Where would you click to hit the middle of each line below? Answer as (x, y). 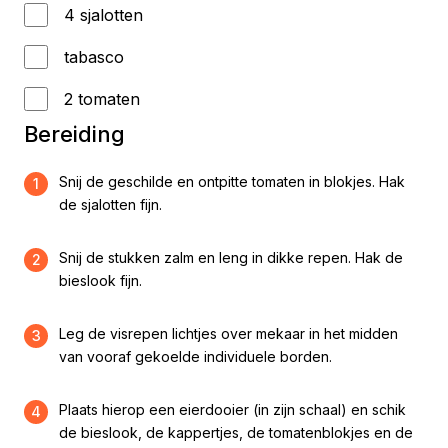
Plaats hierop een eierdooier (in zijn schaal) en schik (232, 409)
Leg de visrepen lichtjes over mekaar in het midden (228, 333)
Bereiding (74, 134)
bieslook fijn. (100, 280)
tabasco (94, 57)
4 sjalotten (103, 15)
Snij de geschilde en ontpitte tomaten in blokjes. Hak (232, 181)
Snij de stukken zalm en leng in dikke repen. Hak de (231, 257)
